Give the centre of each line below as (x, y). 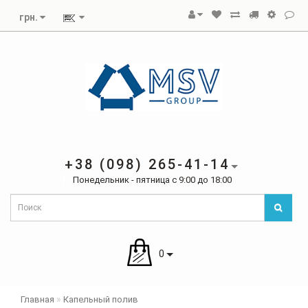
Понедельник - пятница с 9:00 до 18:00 (152, 180)
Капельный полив (101, 299)
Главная (37, 299)
